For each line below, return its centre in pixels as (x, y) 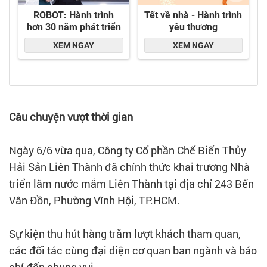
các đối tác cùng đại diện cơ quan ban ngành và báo (133, 251)
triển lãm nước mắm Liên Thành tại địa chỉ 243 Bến (131, 184)
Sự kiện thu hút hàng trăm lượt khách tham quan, (125, 234)
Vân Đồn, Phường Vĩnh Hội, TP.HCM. (96, 201)
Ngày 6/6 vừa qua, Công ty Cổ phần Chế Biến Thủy (128, 150)
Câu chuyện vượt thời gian (71, 117)
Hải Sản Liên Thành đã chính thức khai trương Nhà (129, 167)
